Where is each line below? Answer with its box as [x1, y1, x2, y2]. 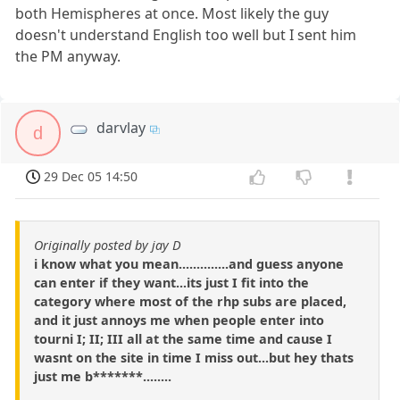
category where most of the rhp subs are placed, [34, 293, 346, 311]
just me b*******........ [34, 368, 171, 386]
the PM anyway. [15, 46, 121, 67]
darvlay [96, 118, 146, 138]
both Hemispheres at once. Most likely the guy [15, 4, 329, 24]
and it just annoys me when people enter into [34, 312, 324, 329]
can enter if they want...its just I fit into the [34, 274, 309, 292]
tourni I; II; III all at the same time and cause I [34, 330, 332, 348]
